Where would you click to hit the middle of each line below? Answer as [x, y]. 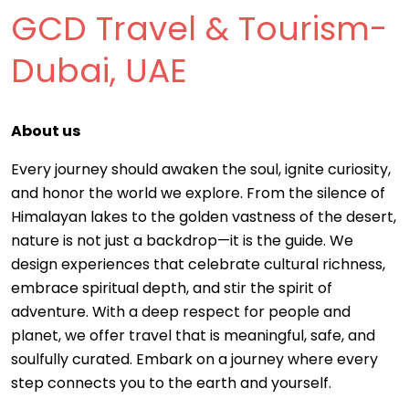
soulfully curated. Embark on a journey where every [194, 359]
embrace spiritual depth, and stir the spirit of [172, 288]
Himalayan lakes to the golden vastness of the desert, [204, 217]
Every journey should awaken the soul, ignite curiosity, [201, 169]
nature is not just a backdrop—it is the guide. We [182, 241]
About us [46, 131]
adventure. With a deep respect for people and [181, 312]
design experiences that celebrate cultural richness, [198, 264]
